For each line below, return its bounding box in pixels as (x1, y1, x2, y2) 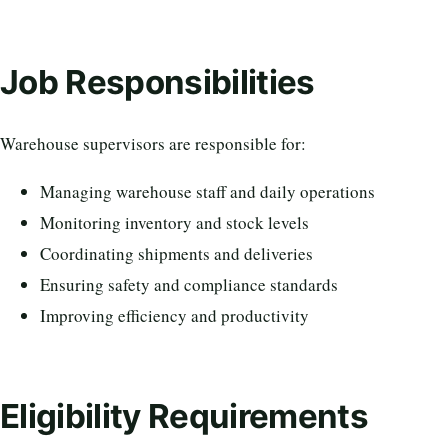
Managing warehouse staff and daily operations (40, 180, 375, 204)
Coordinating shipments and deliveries (40, 242, 313, 266)
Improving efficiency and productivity (40, 304, 309, 328)
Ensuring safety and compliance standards (40, 273, 338, 297)
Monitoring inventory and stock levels (40, 211, 309, 235)
